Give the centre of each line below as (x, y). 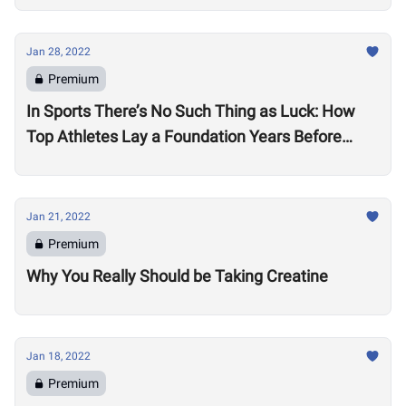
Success (57, 162)
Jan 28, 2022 (58, 52)
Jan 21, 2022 (58, 217)
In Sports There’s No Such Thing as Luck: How (191, 111)
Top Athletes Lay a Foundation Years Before (184, 136)
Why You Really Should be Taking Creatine (177, 276)
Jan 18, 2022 (58, 356)
